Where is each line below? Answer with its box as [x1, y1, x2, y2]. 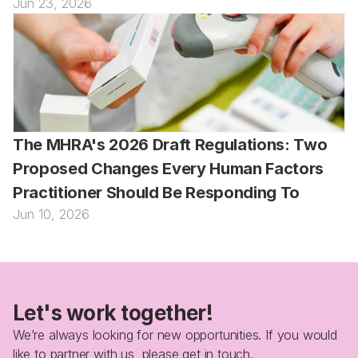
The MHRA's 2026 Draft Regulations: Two [13, 135, 328, 154]
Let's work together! [13, 300, 213, 325]
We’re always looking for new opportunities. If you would [13, 327, 337, 343]
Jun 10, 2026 [13, 206, 90, 222]
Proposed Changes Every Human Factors [13, 159, 324, 178]
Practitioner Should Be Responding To [13, 183, 300, 202]
